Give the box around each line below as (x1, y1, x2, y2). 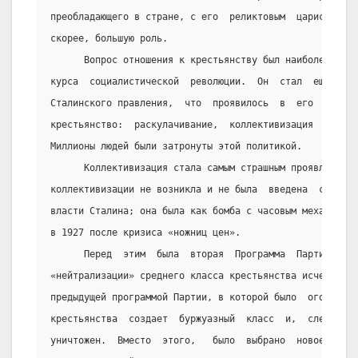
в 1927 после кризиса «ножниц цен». (50, 227, 241, 239)
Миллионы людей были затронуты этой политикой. (50, 141, 302, 153)
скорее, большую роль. (50, 33, 168, 45)
